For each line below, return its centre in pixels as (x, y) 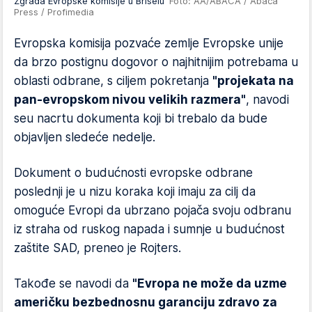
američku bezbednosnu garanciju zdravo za (146, 302)
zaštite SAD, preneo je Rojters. (97, 248)
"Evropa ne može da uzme (210, 283)
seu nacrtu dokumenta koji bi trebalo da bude (141, 118)
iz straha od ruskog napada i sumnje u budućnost (149, 229)
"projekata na (253, 81)
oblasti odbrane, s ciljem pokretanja (113, 81)
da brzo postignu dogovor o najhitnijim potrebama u (156, 62)
